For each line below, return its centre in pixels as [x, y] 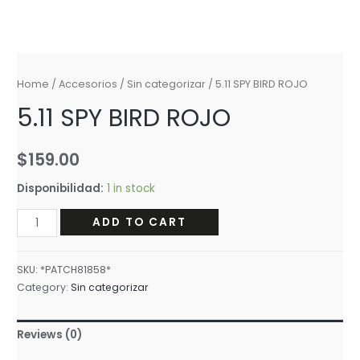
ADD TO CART [139, 223]
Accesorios [88, 84]
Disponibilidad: [61, 188]
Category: [44, 288]
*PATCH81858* [76, 270]
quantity [39, 299]
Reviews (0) [50, 335]
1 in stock [131, 188]
